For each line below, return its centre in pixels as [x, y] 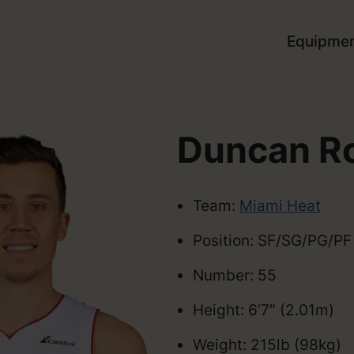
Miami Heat [280, 205]
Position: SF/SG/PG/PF [272, 240]
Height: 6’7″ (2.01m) [264, 310]
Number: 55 [235, 275]
